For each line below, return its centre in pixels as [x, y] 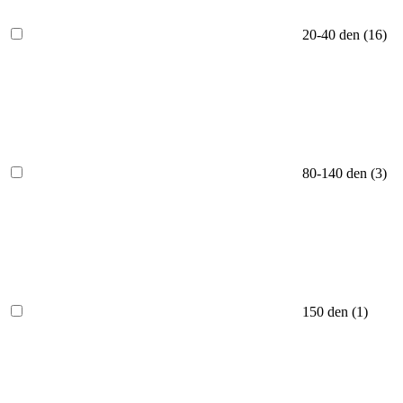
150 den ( [329, 312]
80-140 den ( [339, 174]
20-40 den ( [335, 35]
